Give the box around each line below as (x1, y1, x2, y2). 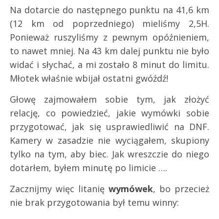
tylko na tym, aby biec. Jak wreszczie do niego (10, 148, 209, 160)
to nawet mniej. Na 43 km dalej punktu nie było (10, 44, 209, 57)
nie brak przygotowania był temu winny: (10, 196, 179, 208)
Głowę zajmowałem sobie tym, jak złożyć (10, 93, 209, 105)
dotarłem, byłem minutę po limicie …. (10, 161, 167, 174)
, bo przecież (153, 182, 209, 195)
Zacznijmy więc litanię (10, 182, 105, 195)
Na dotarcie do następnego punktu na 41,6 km (10, 3, 209, 16)
